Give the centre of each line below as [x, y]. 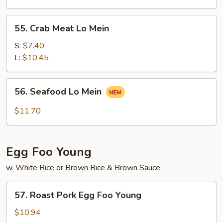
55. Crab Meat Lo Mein [62, 28]
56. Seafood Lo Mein [59, 91]
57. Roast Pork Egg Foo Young [78, 195]
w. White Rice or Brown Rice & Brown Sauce [83, 167]
